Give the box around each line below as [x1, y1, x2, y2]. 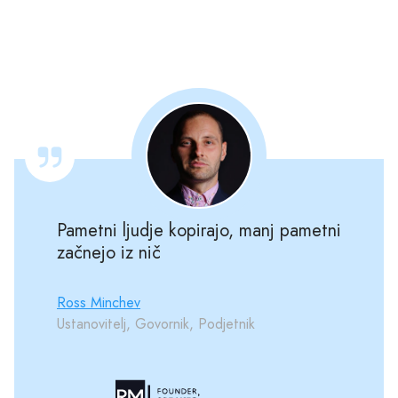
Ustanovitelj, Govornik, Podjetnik [57, 313, 255, 334]
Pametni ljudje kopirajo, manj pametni [57, 217, 341, 243]
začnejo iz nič [57, 239, 161, 266]
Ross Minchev [57, 291, 140, 313]
